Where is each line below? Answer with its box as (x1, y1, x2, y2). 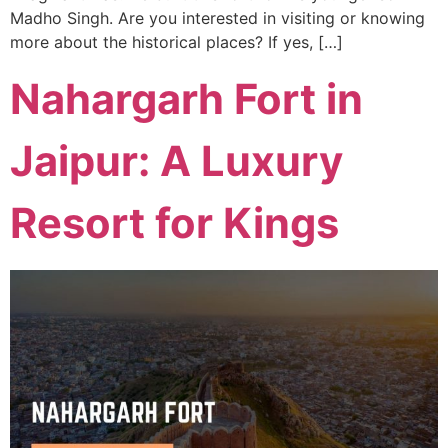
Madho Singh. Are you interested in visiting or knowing (10, 7, 425, 28)
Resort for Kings (10, 197, 339, 248)
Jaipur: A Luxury (10, 135, 343, 186)
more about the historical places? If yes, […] (10, 31, 343, 52)
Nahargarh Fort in (10, 73, 363, 124)
